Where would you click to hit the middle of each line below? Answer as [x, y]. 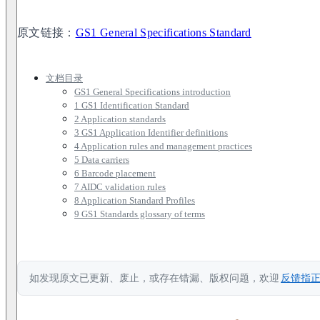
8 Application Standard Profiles [135, 200]
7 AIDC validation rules [120, 186]
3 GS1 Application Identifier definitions [151, 132]
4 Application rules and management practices [163, 146]
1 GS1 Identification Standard [132, 105]
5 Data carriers [102, 159]
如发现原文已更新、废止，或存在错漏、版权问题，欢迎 [154, 278]
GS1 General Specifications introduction [152, 91]
